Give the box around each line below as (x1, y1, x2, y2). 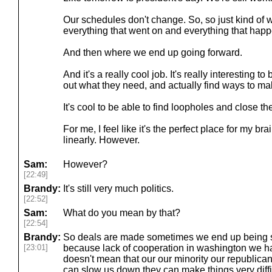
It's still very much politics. (63, 183, 174, 194)
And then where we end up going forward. (63, 47, 242, 58)
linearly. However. (63, 135, 140, 145)
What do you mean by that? (63, 208, 180, 218)
